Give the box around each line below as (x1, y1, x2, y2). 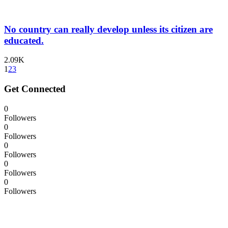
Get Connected (4, 83, 66, 95)
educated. (4, 35, 44, 46)
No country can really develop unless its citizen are (4, 23, 213, 35)
